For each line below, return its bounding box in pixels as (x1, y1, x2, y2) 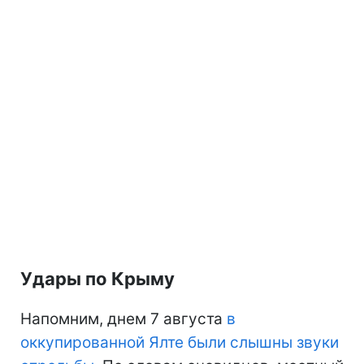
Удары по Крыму (20, 267, 175, 289)
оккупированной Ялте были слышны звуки (20, 332, 339, 352)
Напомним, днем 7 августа (20, 309, 227, 328)
